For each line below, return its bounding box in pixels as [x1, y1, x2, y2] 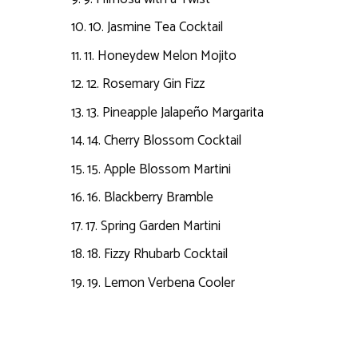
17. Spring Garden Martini [86, 214, 221, 237]
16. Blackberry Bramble [87, 186, 214, 209]
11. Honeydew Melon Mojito [84, 44, 237, 67]
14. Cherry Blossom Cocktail [87, 129, 242, 153]
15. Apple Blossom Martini [87, 157, 232, 181]
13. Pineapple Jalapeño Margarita [86, 101, 265, 124]
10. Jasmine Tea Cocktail [89, 16, 224, 39]
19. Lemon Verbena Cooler [87, 271, 236, 294]
